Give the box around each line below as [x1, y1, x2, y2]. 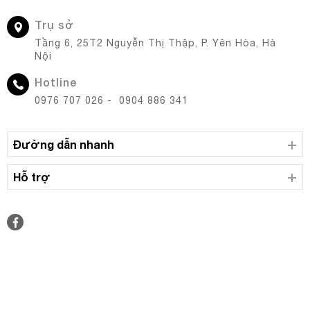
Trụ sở [35, 18, 73, 32]
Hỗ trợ [13, 170, 51, 184]
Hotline [35, 75, 77, 89]
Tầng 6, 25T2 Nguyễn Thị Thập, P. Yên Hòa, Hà [35, 37, 276, 49]
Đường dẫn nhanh [13, 138, 114, 152]
